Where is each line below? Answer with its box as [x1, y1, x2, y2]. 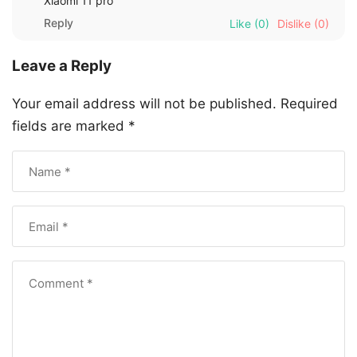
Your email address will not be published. [12, 96, 277, 112]
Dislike [277, 16, 311, 30]
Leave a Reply [12, 57, 112, 76]
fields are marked [12, 118, 128, 135]
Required [280, 96, 338, 112]
